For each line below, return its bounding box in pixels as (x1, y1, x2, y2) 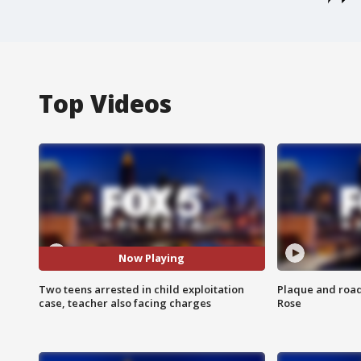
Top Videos (39, 86, 172, 120)
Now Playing (118, 251, 185, 266)
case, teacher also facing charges (39, 295, 211, 310)
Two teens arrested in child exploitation (39, 281, 244, 297)
